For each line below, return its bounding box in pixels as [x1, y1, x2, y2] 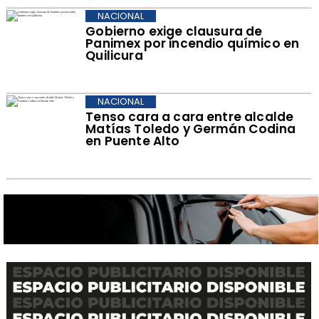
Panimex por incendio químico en [85, 34, 300, 52]
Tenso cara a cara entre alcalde [85, 108, 294, 125]
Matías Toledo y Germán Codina [85, 120, 296, 137]
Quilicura [85, 46, 143, 64]
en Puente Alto [85, 132, 180, 150]
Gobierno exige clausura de [85, 22, 263, 40]
